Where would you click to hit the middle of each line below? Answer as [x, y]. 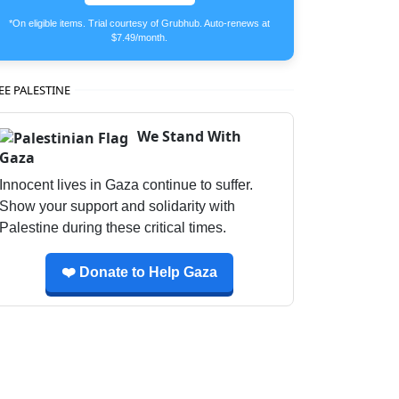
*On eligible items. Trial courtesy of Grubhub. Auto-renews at [139, 24]
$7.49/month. [139, 38]
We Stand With [187, 137]
